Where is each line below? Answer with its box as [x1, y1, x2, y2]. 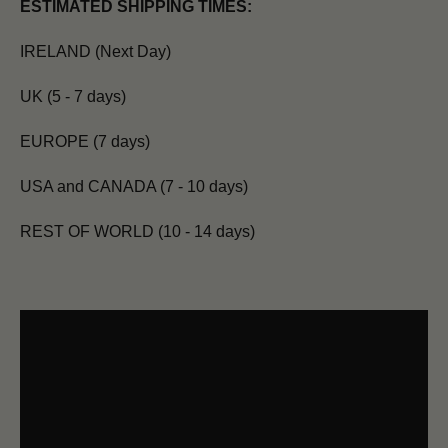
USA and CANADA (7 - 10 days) [20, 178, 248, 196]
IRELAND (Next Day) [20, 43, 171, 61]
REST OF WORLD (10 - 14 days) [20, 223, 255, 241]
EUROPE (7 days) [20, 133, 150, 151]
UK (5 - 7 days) [20, 88, 126, 106]
